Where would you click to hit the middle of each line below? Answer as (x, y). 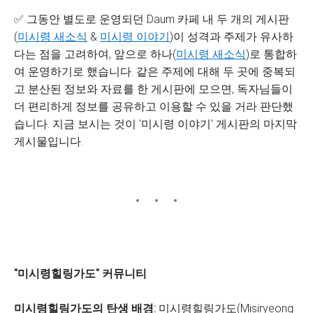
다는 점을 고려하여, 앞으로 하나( (95, 54)
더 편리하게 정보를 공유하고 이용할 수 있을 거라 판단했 (154, 107)
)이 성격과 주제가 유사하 (232, 37)
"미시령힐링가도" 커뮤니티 (80, 274)
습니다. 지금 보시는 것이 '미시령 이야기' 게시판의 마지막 (155, 124)
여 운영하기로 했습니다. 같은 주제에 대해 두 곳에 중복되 (155, 72)
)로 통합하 (271, 54)
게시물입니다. (49, 141)
